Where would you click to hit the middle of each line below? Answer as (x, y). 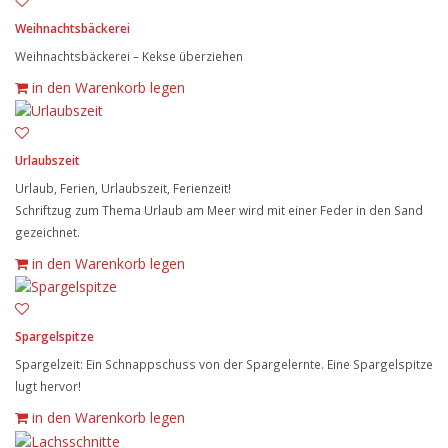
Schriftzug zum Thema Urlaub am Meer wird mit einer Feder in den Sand (219, 210)
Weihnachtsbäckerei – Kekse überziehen (129, 55)
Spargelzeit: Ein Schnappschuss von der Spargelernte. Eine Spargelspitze (224, 364)
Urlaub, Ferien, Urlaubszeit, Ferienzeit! (123, 188)
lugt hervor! (48, 386)
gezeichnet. (47, 232)
